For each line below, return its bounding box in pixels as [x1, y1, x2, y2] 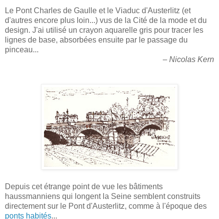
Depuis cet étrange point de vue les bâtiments [5, 182, 163, 191]
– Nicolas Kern [163, 55, 214, 64]
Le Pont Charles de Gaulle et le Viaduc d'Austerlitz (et [5, 6, 191, 15]
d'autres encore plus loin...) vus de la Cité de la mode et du [5, 16, 207, 25]
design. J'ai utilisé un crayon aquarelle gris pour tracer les [5, 26, 203, 35]
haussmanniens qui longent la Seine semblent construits [5, 192, 200, 201]
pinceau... [5, 45, 39, 54]
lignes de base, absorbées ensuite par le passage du [5, 36, 188, 44]
